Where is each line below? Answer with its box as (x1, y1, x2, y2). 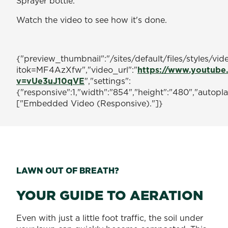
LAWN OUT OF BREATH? (16, 164, 121, 176)
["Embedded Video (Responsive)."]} (16, 97, 163, 109)
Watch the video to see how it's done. (16, 14, 167, 25)
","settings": (84, 75, 131, 87)
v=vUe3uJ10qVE (16, 75, 84, 87)
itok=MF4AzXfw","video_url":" (16, 64, 137, 75)
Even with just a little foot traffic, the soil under (16, 212, 203, 223)
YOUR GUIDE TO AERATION (16, 185, 203, 205)
